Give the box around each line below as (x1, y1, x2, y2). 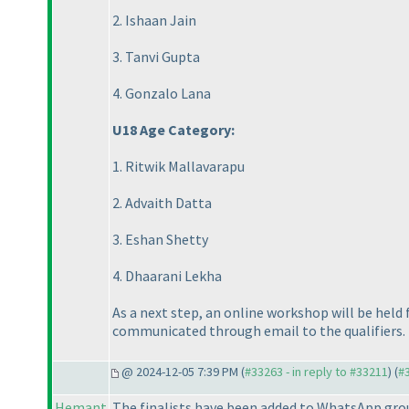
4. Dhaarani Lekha (112, 267, 222, 286)
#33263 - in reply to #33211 (245, 363, 388, 381)
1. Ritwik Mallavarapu (112, 157, 245, 176)
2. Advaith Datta (112, 194, 212, 213)
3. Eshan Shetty (112, 230, 208, 249)
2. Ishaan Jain (112, 11, 196, 30)
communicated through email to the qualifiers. (112, 321, 405, 341)
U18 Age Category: (112, 121, 235, 140)
